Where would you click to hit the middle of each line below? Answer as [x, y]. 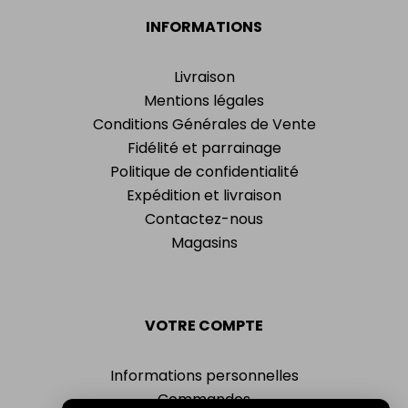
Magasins [204, 242]
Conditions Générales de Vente [204, 124]
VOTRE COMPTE [204, 325]
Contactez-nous [204, 219]
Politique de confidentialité [204, 171]
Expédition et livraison [204, 195]
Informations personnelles [204, 375]
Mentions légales [204, 100]
